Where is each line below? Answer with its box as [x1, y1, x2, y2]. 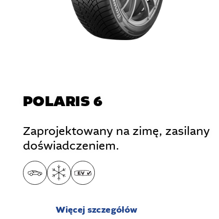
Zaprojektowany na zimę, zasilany [23, 124, 210, 139]
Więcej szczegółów [56, 204, 138, 217]
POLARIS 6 [23, 91, 103, 112]
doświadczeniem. [23, 138, 119, 154]
